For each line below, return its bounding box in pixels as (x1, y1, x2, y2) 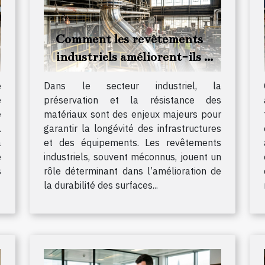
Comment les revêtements (56, 31, 203, 47)
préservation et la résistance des (44, 94, 221, 106)
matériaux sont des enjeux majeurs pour (44, 108, 221, 121)
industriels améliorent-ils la (56, 49, 214, 65)
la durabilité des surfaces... (44, 179, 158, 192)
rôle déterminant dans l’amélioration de (44, 165, 221, 177)
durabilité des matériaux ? (56, 67, 203, 83)
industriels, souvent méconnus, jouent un (44, 151, 221, 163)
